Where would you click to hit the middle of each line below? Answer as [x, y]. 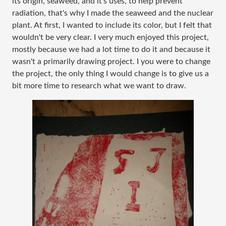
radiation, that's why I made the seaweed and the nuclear [113, 13]
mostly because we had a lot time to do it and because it [111, 49]
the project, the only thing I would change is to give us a [110, 74]
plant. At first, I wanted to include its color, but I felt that [112, 25]
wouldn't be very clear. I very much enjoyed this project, [110, 37]
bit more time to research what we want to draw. [99, 86]
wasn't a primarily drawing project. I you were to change [111, 62]
